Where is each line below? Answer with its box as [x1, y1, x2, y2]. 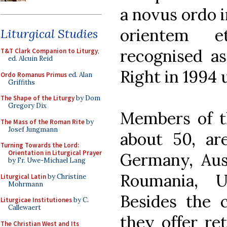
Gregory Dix [8, 101, 47, 110]
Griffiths [8, 78, 35, 87]
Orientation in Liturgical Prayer [8, 148, 102, 157]
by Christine [46, 172, 86, 181]
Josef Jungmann [8, 125, 58, 134]
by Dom [74, 94, 100, 102]
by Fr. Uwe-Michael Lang [8, 156, 86, 165]
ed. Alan [67, 70, 92, 79]
